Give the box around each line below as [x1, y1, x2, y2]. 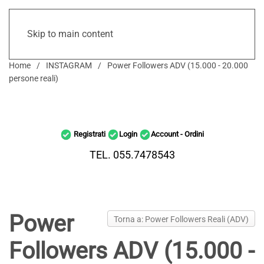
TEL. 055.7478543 [89, 148, 175, 161]
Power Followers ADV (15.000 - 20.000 [107, 61, 248, 70]
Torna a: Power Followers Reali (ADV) [114, 214, 249, 224]
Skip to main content [27, 28, 113, 39]
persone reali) [9, 74, 58, 83]
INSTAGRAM [46, 61, 92, 70]
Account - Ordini [151, 130, 204, 138]
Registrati [74, 130, 105, 138]
